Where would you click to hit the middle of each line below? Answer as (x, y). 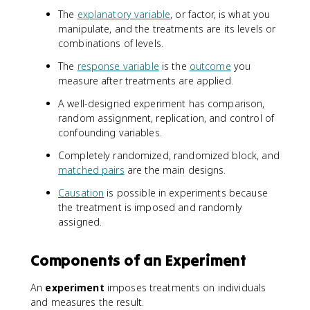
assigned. (80, 221)
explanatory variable (124, 14)
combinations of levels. (111, 43)
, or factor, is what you (220, 14)
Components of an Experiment (139, 260)
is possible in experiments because (186, 192)
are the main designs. (175, 170)
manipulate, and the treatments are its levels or (167, 28)
